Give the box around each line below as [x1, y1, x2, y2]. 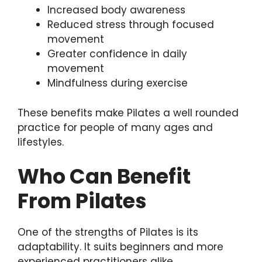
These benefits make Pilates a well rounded [18, 105, 239, 120]
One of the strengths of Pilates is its [18, 225, 198, 240]
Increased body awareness [47, 3, 185, 18]
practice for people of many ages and [18, 120, 213, 135]
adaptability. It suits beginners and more [18, 240, 223, 254]
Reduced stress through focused [47, 18, 214, 32]
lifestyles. [18, 135, 64, 149]
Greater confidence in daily [47, 47, 187, 61]
